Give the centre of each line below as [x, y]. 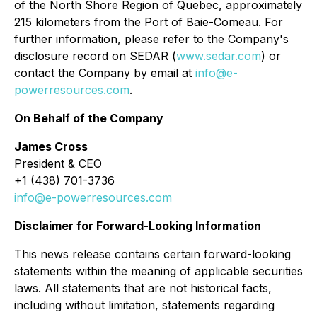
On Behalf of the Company [89, 118]
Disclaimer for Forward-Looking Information [138, 226]
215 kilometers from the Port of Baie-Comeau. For [149, 22]
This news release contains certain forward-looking [152, 254]
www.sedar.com [219, 56]
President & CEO [58, 163]
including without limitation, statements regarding [144, 305]
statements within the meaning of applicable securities [158, 271]
